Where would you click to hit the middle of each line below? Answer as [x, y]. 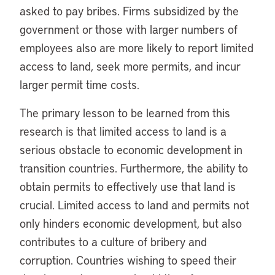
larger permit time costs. [79, 84]
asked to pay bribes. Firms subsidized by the [129, 11]
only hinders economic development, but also [131, 223]
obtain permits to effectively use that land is [128, 186]
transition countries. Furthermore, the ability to [134, 168]
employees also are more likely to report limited [137, 48]
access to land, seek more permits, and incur [130, 66]
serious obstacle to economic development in [131, 149]
